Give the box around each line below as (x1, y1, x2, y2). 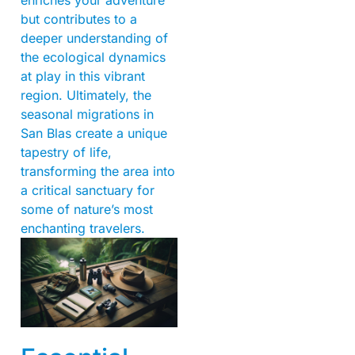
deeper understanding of (21, 29, 168, 46)
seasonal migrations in (21, 105, 154, 122)
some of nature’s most (21, 200, 153, 217)
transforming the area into (21, 162, 175, 179)
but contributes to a (21, 10, 137, 27)
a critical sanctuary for (21, 181, 155, 198)
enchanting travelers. (21, 219, 145, 236)
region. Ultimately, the (21, 86, 151, 103)
